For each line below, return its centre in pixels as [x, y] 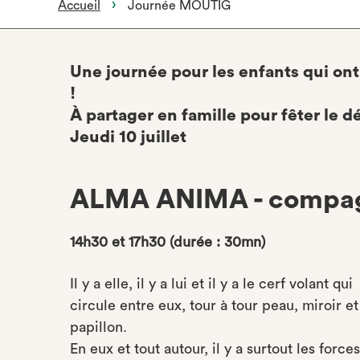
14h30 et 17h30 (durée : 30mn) [168, 242]
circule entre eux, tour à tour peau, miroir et [214, 305]
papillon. [102, 327]
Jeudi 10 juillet [128, 137]
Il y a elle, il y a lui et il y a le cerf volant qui [211, 284]
